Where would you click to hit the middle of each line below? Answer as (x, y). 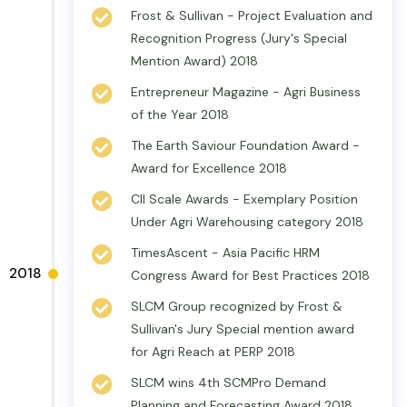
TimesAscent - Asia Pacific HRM (225, 253)
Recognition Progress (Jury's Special (239, 38)
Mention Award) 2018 (194, 61)
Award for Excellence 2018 (209, 168)
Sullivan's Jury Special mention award (243, 329)
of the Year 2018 (180, 114)
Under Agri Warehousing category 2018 (247, 222)
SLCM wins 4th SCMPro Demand (228, 382)
